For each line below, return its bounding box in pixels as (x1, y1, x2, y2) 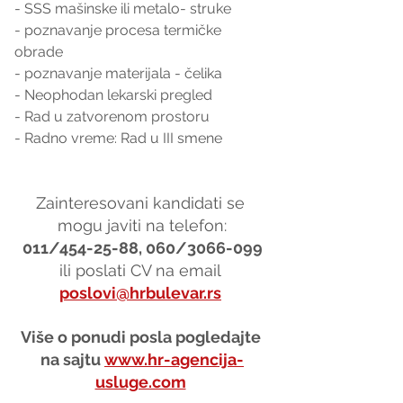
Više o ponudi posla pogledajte (20, 327, 264, 346)
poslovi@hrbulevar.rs (59, 282, 221, 302)
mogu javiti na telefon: (58, 215, 227, 235)
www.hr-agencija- (104, 349, 244, 369)
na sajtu (40, 349, 104, 369)
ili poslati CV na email (59, 260, 225, 280)
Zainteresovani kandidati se (35, 193, 249, 212)
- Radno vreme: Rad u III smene (14, 129, 226, 147)
